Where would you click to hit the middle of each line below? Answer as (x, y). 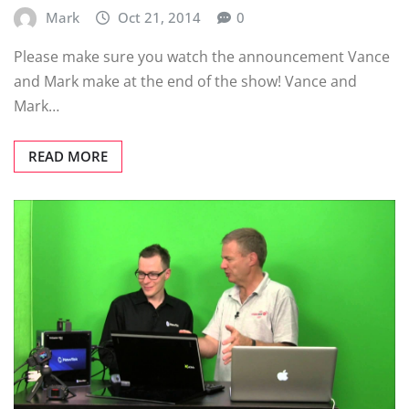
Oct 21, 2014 (160, 17)
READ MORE (68, 157)
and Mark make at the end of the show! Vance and (185, 82)
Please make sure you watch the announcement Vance (202, 57)
